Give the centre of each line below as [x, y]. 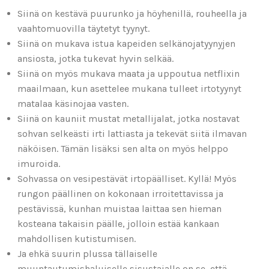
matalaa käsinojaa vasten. [74, 104]
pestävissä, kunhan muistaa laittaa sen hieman [119, 209]
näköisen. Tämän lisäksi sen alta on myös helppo [123, 149]
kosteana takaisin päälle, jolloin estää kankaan [118, 224]
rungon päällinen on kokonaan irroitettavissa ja [120, 194]
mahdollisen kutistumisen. [78, 239]
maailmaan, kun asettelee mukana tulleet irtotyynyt [129, 89]
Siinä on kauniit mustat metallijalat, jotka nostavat [128, 119]
